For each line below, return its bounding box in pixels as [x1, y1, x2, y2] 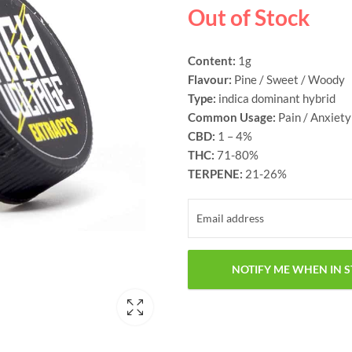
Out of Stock [188, 4, 310, 31]
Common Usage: [188, 110, 278, 125]
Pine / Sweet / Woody [234, 72, 345, 87]
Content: [188, 53, 238, 68]
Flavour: [188, 72, 234, 87]
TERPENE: [188, 167, 243, 181]
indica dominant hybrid [218, 91, 335, 106]
